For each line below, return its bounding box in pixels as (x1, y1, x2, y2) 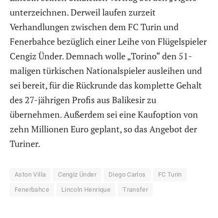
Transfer (123, 185, 148, 193)
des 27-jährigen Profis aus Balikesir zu (10, 93, 156, 106)
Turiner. (10, 137, 40, 149)
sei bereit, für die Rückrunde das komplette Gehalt (10, 79, 202, 91)
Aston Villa (15, 170, 46, 178)
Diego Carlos (108, 170, 146, 178)
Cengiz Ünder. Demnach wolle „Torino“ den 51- (10, 50, 192, 62)
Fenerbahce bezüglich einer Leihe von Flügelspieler (10, 35, 207, 47)
